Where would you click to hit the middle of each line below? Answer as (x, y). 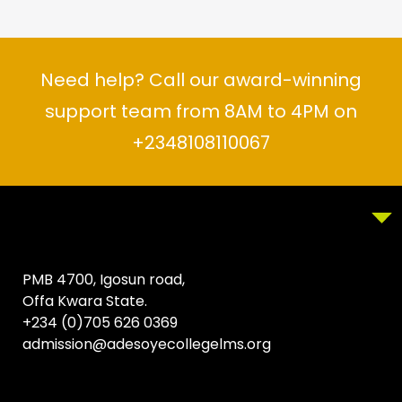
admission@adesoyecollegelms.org (147, 344)
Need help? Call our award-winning (201, 80)
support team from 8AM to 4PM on (201, 111)
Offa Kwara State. (85, 301)
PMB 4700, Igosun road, (104, 280)
